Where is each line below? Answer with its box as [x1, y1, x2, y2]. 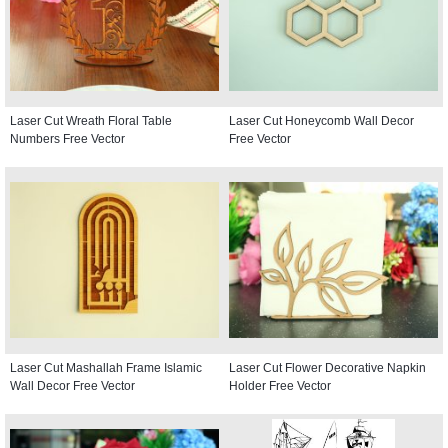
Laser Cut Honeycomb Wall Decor [229, 113, 414, 128]
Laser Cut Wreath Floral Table [10, 113, 172, 128]
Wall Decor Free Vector [10, 378, 135, 393]
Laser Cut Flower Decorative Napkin [229, 360, 426, 375]
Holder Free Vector [229, 378, 331, 393]
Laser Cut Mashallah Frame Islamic [10, 360, 202, 375]
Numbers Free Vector [10, 131, 125, 146]
